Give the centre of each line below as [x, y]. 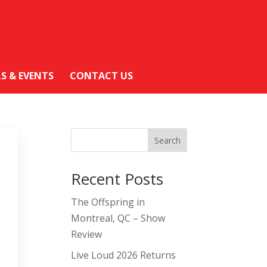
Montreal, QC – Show [118, 218]
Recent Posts [117, 179]
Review [87, 235]
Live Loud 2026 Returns [124, 255]
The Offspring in [108, 202]
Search [167, 141]
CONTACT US [101, 76]
